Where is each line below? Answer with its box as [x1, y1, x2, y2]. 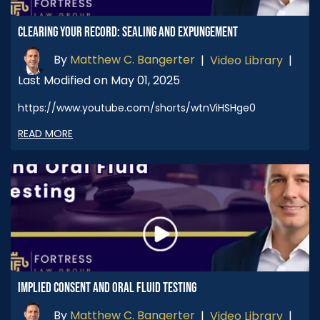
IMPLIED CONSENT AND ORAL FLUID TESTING [18, 279, 196, 296]
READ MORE [18, 126, 73, 141]
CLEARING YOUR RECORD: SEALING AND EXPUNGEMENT [18, 24, 238, 41]
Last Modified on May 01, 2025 [18, 71, 180, 89]
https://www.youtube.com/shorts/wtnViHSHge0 [18, 100, 261, 115]
